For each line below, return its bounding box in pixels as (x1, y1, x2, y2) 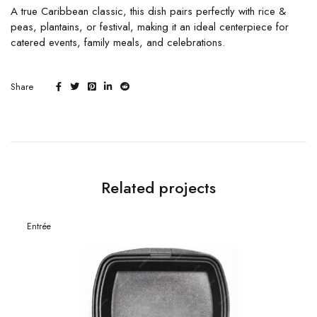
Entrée (27, 219, 51, 233)
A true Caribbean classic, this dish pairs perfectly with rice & (11, 3, 286, 19)
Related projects (101, 175, 216, 199)
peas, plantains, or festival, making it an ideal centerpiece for (11, 18, 289, 35)
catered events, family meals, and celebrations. (11, 34, 225, 50)
